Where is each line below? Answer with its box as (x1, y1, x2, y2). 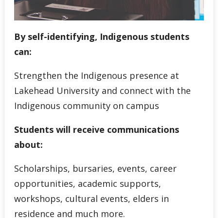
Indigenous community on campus (14, 99, 159, 111)
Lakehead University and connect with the (14, 84, 191, 96)
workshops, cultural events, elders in (14, 192, 169, 204)
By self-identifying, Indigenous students (14, 30, 189, 42)
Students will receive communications (14, 123, 179, 135)
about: (14, 138, 43, 150)
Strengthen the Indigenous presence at (14, 69, 179, 81)
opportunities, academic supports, (14, 177, 161, 189)
